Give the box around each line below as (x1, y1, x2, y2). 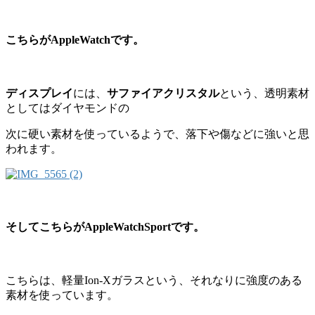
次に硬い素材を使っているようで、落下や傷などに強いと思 (6, 128, 309, 141)
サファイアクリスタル (107, 87, 219, 100)
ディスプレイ (6, 87, 73, 100)
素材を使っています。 (6, 288, 118, 301)
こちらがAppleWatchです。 (6, 33, 144, 46)
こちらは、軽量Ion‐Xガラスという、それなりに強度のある (6, 274, 302, 286)
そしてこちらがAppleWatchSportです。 (6, 220, 205, 233)
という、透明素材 (219, 87, 309, 100)
